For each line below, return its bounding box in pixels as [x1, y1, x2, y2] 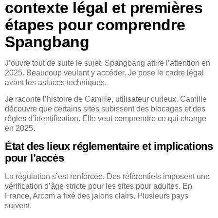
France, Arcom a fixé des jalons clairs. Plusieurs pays [5, 191, 188, 200]
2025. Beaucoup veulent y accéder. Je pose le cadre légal [5, 68, 204, 77]
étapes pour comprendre [5, 16, 185, 34]
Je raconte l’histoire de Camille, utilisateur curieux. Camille [5, 95, 207, 104]
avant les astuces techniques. [5, 78, 107, 87]
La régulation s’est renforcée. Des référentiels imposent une [5, 172, 210, 181]
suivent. [5, 201, 32, 210]
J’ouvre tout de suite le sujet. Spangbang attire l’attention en [5, 58, 210, 67]
